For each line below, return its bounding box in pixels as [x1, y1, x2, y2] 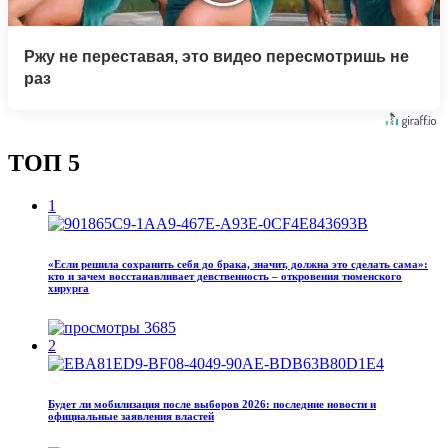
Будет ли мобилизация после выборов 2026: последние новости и [48, 397, 376, 410]
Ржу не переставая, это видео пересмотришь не [24, 47, 409, 65]
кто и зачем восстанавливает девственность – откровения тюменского [48, 269, 402, 282]
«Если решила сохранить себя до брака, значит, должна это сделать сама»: [48, 257, 428, 270]
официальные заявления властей [48, 409, 214, 422]
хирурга [48, 281, 89, 294]
